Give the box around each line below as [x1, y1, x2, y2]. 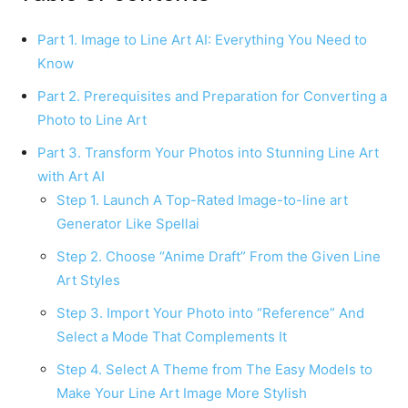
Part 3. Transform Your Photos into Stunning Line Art [37, 143, 379, 161]
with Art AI [37, 167, 105, 185]
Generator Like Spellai [56, 214, 199, 232]
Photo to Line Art [37, 110, 150, 128]
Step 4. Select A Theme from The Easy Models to [56, 360, 372, 378]
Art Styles [56, 270, 120, 289]
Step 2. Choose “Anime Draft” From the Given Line [56, 247, 381, 265]
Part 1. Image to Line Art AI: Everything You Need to [37, 30, 367, 48]
